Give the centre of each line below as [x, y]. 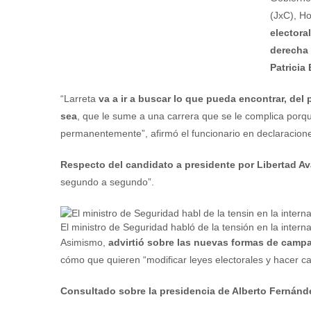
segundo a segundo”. [107, 182]
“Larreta [79, 99]
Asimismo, [84, 242]
